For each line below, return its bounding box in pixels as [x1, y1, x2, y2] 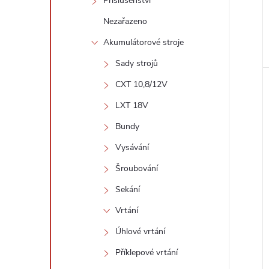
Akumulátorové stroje [103, 37, 184, 48]
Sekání [115, 184, 140, 195]
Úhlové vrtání [115, 226, 165, 237]
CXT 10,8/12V [115, 79, 168, 90]
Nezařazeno [103, 16, 147, 27]
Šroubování [115, 163, 158, 174]
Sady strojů [115, 58, 158, 69]
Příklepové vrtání [115, 247, 178, 258]
